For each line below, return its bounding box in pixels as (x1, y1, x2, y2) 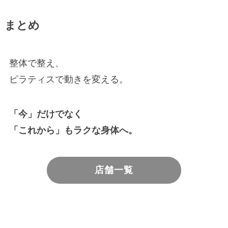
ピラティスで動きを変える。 (9, 74, 128, 85)
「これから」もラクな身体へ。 (9, 125, 137, 136)
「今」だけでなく (9, 109, 82, 120)
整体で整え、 (9, 58, 64, 69)
